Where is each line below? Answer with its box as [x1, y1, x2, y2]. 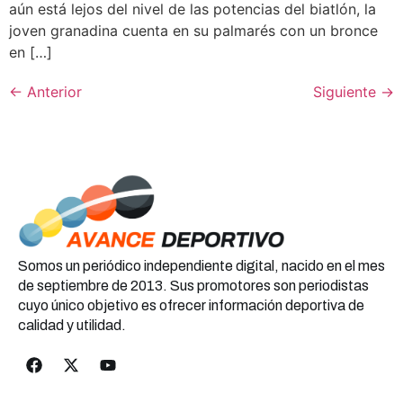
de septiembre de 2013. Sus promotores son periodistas [18, 278, 369, 294]
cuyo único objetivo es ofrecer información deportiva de [18, 298, 364, 314]
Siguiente [313, 83, 381, 102]
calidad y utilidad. [18, 318, 126, 334]
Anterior [22, 83, 82, 102]
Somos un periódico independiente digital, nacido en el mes [18, 258, 385, 274]
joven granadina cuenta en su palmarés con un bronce [9, 22, 378, 40]
